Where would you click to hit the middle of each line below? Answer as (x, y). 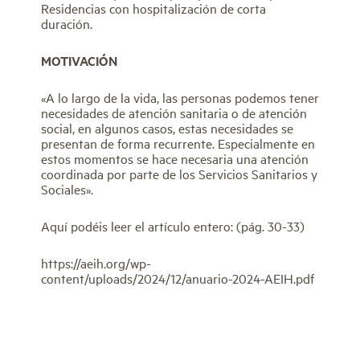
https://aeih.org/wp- (96, 262)
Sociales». (67, 188)
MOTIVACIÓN (79, 60)
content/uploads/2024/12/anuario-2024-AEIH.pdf (177, 278)
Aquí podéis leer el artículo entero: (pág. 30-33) (172, 225)
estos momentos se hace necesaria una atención (174, 158)
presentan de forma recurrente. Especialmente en (178, 143)
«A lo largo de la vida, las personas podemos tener (180, 97)
